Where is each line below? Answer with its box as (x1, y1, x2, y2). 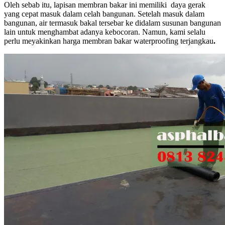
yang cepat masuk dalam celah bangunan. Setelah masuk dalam (4, 9, 204, 18)
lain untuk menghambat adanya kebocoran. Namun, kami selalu (4, 27, 205, 36)
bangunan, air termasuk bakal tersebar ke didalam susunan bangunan (4, 18, 221, 27)
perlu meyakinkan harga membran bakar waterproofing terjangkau (4, 36, 213, 45)
